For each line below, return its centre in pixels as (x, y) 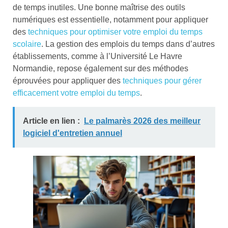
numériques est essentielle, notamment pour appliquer (110, 20)
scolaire (27, 44)
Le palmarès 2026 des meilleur (142, 121)
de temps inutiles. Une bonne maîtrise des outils (99, 8)
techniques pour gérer (162, 81)
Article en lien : (51, 121)
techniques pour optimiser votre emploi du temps (115, 32)
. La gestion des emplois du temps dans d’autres (128, 44)
